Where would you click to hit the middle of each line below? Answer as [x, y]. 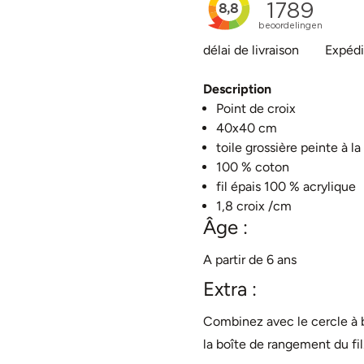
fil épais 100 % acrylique [286, 186]
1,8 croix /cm [253, 206]
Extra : [230, 289]
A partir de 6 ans [249, 260]
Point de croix [256, 108]
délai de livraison [251, 50]
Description [237, 89]
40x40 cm [246, 128]
